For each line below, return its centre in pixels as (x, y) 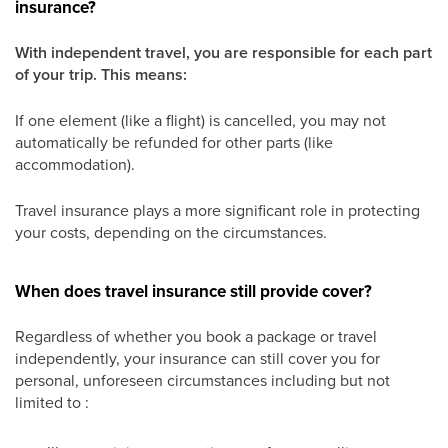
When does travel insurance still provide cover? (193, 291)
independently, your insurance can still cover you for (197, 358)
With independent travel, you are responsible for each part (223, 52)
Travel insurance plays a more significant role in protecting (217, 210)
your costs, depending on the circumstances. (171, 232)
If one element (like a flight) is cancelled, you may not (200, 120)
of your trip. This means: (101, 74)
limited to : (52, 402)
